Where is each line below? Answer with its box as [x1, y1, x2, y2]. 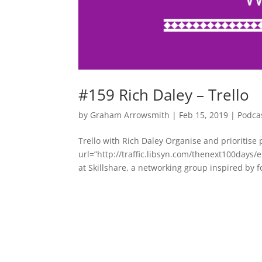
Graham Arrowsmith [90, 109, 170, 120]
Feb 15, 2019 [179, 109, 229, 120]
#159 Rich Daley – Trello [78, 84, 250, 105]
